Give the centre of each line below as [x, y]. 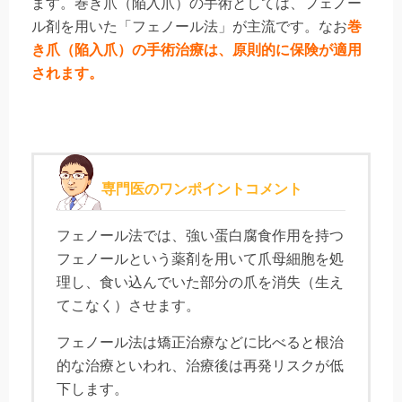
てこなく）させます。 [128, 306]
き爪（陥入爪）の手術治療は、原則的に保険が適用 [197, 50]
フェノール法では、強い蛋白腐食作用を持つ [200, 236]
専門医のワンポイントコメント [202, 189]
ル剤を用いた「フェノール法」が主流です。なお [189, 27]
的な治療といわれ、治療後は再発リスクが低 [200, 365]
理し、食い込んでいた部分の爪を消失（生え [200, 283]
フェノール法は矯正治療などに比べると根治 [200, 342]
